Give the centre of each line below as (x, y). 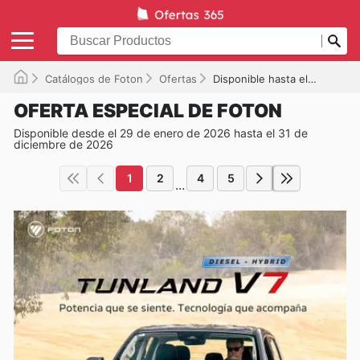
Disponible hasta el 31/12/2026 (260, 78)
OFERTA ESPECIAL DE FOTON (148, 110)
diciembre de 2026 (63, 144)
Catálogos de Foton (94, 78)
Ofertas (178, 78)
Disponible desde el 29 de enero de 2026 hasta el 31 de (161, 133)
